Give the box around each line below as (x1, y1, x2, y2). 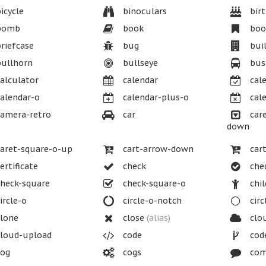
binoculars (120, 6, 167, 17)
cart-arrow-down (120, 144, 194, 154)
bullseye (120, 58, 158, 68)
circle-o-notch (120, 195, 182, 206)
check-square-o (120, 178, 186, 189)
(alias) (146, 213, 170, 223)
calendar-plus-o (120, 92, 189, 103)
